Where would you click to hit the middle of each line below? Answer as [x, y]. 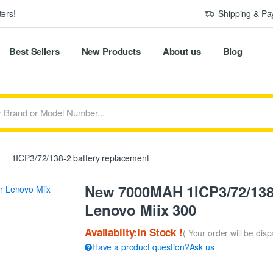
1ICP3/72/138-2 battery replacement [79, 158]
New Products [111, 51]
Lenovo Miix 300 [140, 209]
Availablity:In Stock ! [134, 232]
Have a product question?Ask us [153, 247]
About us [182, 51]
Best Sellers [34, 51]
